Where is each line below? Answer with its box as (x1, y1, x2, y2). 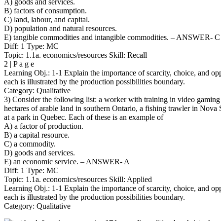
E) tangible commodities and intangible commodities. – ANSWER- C (4, 33, 220, 41)
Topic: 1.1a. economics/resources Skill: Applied (4, 175, 152, 184)
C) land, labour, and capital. (4, 15, 90, 24)
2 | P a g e (4, 59, 34, 68)
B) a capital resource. (4, 130, 70, 139)
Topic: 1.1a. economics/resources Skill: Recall (4, 50, 147, 59)
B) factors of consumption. (4, 6, 87, 15)
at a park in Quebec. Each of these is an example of (4, 112, 163, 121)
